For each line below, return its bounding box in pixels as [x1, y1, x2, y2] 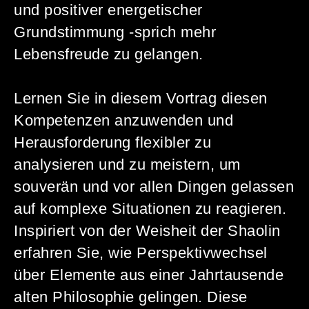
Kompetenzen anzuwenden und [14, 112, 233, 129]
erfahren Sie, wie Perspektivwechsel [14, 244, 268, 261]
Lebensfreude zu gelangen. [14, 46, 203, 63]
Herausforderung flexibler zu [14, 134, 211, 151]
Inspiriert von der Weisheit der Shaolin [14, 222, 281, 239]
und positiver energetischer [14, 1, 203, 19]
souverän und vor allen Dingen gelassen [14, 178, 294, 195]
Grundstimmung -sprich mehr [14, 23, 216, 41]
